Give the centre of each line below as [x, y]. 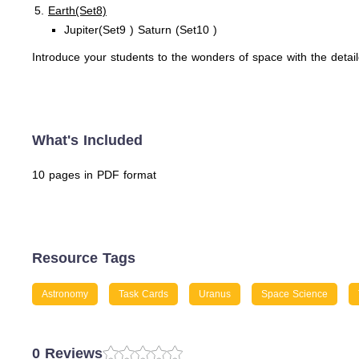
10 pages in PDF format [94, 175]
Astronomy [65, 294]
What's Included [87, 140]
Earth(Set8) [77, 10]
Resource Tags [84, 258]
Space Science [294, 294]
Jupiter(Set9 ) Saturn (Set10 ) [141, 30]
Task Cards [143, 294]
